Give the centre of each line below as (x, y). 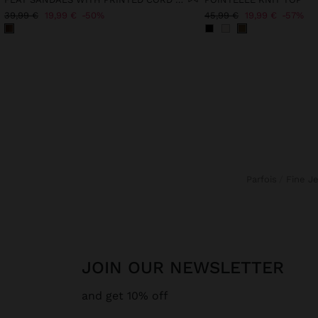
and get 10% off (125, 296)
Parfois (265, 180)
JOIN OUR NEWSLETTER (188, 268)
